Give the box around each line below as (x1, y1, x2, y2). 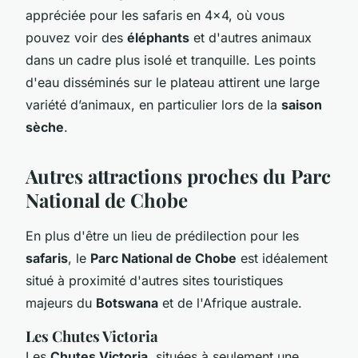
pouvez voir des (26, 29, 127, 46)
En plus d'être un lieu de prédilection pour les (26, 227, 299, 244)
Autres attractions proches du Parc (26, 162, 331, 189)
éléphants (127, 29, 189, 46)
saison (281, 96, 322, 113)
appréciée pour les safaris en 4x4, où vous (26, 6, 284, 23)
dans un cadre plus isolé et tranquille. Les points (26, 51, 316, 68)
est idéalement (237, 249, 328, 266)
